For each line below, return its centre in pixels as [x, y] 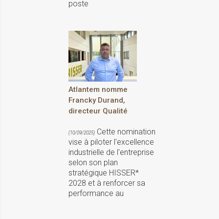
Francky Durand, [97, 100]
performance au [96, 194]
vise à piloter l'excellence [111, 142]
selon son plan [93, 163]
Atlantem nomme [98, 90]
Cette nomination [125, 132]
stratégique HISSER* [104, 173]
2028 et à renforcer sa [107, 183]
